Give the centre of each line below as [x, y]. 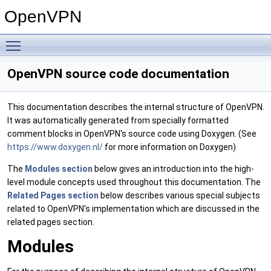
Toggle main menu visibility [79, 39]
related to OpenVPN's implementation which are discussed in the [133, 209]
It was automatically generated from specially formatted [118, 120]
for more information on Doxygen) [169, 147]
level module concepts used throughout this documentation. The [134, 182]
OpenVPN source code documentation [118, 74]
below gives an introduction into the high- [173, 169]
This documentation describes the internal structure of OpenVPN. [136, 107]
